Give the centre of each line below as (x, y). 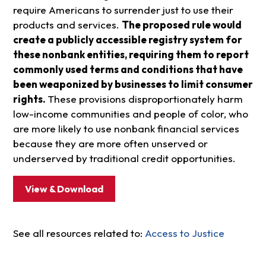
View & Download (64, 189)
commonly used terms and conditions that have (128, 69)
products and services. (67, 25)
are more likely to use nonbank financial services (126, 129)
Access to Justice (184, 233)
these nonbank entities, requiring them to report (131, 55)
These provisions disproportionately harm (145, 99)
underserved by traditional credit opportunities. (124, 159)
